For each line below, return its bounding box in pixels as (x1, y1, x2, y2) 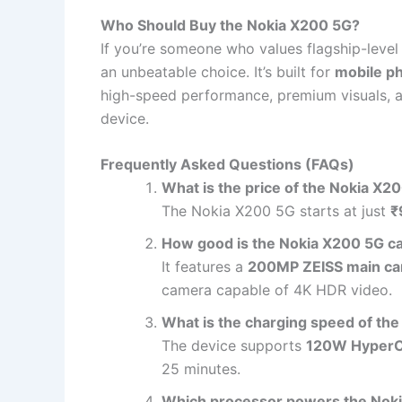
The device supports (162, 336, 306, 355)
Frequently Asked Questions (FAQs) (100, 155, 354, 174)
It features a (162, 258, 248, 276)
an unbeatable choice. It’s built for (100, 62, 335, 81)
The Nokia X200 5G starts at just (162, 202, 390, 221)
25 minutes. (162, 360, 240, 379)
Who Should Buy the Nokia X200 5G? (100, 15, 360, 34)
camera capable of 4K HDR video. (162, 281, 392, 300)
